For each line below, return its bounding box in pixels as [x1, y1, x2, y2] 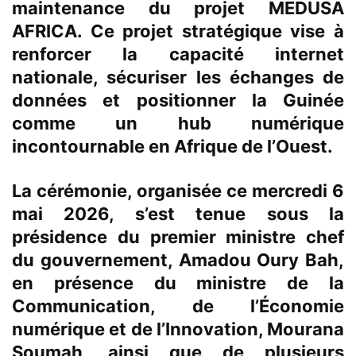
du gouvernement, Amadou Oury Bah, [12, 250, 344, 271]
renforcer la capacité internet [12, 44, 344, 65]
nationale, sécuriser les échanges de [12, 67, 344, 88]
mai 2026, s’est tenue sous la [12, 203, 344, 225]
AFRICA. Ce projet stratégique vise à [12, 21, 344, 42]
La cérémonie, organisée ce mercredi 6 [12, 180, 344, 202]
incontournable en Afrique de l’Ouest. [12, 136, 333, 157]
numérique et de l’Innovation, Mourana [12, 319, 344, 340]
